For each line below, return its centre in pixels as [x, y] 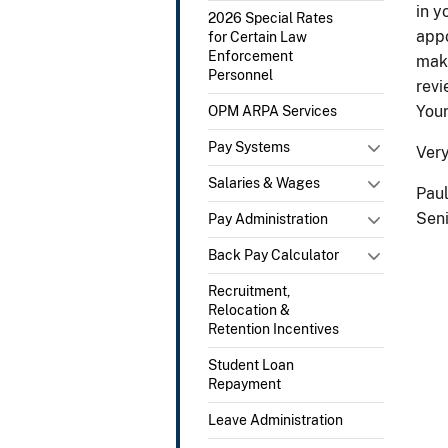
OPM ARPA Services [272, 110]
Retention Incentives [273, 328]
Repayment [244, 383]
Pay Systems [249, 146]
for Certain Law [257, 36]
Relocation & [249, 309]
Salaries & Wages [264, 182]
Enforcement [250, 55]
